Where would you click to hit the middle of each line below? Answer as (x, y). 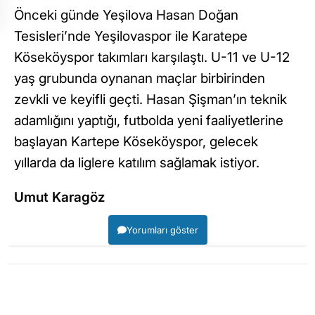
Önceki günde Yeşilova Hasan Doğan (126, 15)
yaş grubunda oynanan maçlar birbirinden (140, 79)
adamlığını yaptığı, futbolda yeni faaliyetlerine (149, 121)
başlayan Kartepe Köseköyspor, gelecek (136, 142)
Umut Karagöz (59, 198)
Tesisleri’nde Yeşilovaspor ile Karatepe (131, 37)
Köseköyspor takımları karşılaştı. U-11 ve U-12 (152, 58)
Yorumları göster (162, 230)
